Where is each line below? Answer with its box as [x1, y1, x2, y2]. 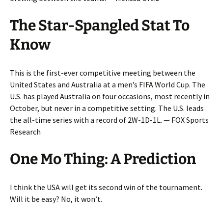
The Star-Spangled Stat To [10, 16, 190, 34]
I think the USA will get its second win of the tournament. [10, 182, 202, 192]
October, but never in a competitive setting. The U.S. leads [10, 103, 204, 113]
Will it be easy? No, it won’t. [10, 193, 102, 204]
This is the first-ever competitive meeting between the [10, 67, 195, 78]
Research [10, 126, 41, 137]
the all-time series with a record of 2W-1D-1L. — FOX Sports [10, 114, 209, 125]
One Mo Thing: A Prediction [10, 150, 196, 168]
